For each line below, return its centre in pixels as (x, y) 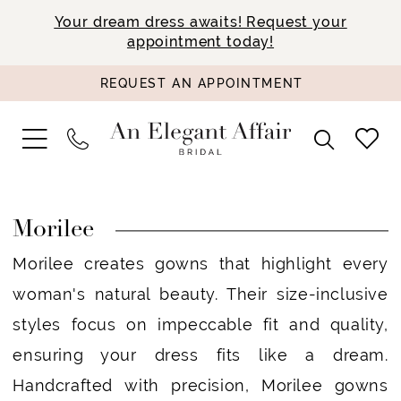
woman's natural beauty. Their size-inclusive (200, 294)
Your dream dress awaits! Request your (200, 22)
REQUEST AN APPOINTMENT (201, 84)
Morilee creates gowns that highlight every (200, 264)
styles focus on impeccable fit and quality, (200, 325)
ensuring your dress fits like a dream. (200, 355)
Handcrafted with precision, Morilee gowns (200, 386)
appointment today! (200, 42)
